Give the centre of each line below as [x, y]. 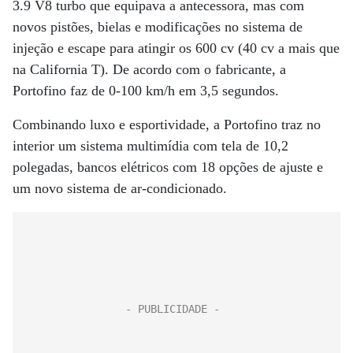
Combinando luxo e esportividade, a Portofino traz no [167, 124]
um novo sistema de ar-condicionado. [120, 188]
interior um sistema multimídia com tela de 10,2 [150, 146]
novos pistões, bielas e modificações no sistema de [158, 27]
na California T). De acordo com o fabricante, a [149, 69]
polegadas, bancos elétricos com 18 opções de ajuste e [168, 167]
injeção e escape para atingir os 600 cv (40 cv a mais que [176, 48]
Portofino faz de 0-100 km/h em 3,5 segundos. [146, 91]
